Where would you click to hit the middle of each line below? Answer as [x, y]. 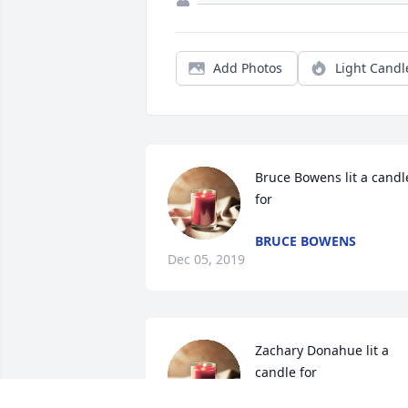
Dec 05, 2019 [206, 260]
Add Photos [248, 68]
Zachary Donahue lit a [322, 351]
